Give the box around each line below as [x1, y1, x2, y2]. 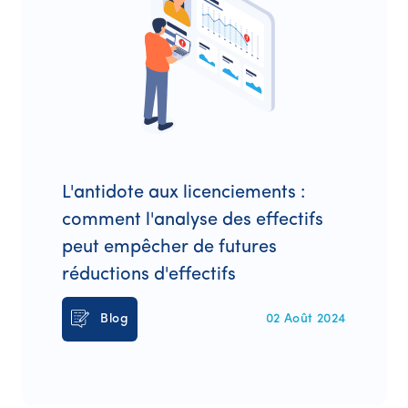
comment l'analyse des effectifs [62, 210, 324, 229]
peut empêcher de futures [62, 238, 278, 257]
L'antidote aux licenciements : [62, 183, 306, 202]
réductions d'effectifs [62, 265, 237, 284]
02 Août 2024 [265, 311, 346, 326]
